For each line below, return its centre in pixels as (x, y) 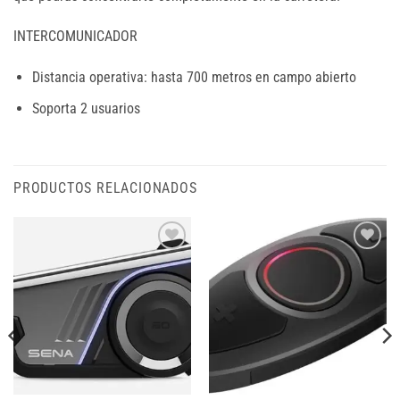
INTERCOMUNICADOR (75, 37)
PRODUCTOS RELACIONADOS (105, 187)
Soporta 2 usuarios (86, 108)
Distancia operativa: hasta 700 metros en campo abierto (194, 78)
